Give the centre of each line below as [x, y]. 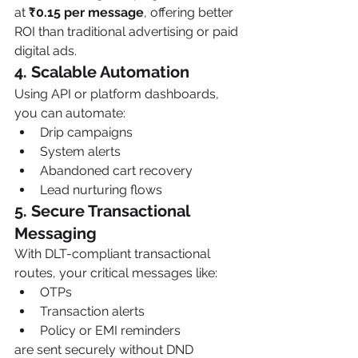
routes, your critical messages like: [116, 273]
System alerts [80, 151]
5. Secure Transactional [104, 211]
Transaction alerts [92, 311]
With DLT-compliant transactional [114, 254]
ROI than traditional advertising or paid [128, 32]
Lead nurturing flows [101, 190]
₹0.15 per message [86, 12]
